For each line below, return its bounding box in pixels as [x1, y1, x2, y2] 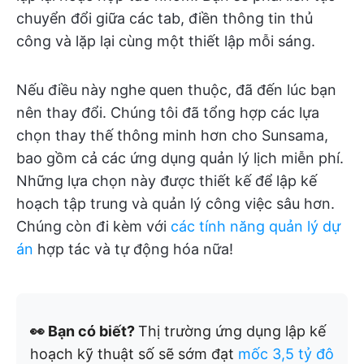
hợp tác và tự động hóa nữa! [33, 240, 233, 258]
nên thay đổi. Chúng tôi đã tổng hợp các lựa [16, 104, 319, 121]
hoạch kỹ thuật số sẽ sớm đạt [30, 345, 238, 362]
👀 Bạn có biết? [30, 323, 138, 340]
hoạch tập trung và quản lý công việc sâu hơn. [16, 195, 335, 212]
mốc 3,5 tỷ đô [238, 345, 334, 362]
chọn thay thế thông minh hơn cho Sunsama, [16, 127, 328, 144]
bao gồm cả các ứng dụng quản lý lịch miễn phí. [16, 149, 344, 167]
